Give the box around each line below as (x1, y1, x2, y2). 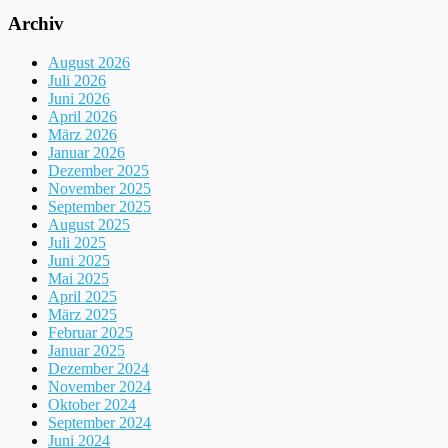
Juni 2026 (48, 89, 110, 107)
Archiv (8, 13, 64, 35)
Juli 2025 (48, 233, 106, 251)
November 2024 (48, 377, 151, 395)
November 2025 (48, 179, 151, 197)
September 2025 (48, 197, 151, 215)
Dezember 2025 (48, 161, 149, 179)
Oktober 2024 (48, 395, 136, 413)
